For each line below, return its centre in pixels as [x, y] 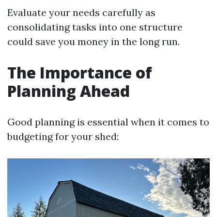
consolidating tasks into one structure [95, 27]
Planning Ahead [69, 91]
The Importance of [80, 72]
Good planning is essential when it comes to [108, 122]
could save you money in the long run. [93, 41]
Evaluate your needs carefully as [81, 12]
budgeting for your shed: [63, 136]
